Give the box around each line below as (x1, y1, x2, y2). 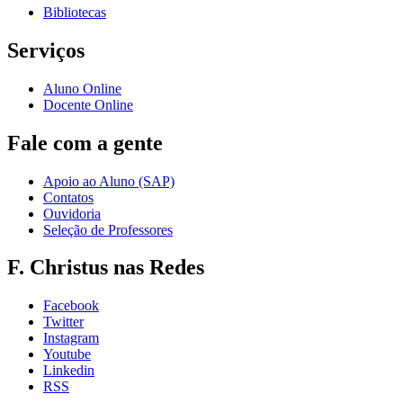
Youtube (43, 346, 91, 363)
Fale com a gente (7, 130, 163, 155)
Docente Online (43, 96, 133, 112)
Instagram (43, 330, 99, 346)
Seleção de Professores (43, 221, 173, 237)
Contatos (43, 189, 94, 205)
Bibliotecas (43, 4, 106, 20)
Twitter (43, 314, 84, 330)
